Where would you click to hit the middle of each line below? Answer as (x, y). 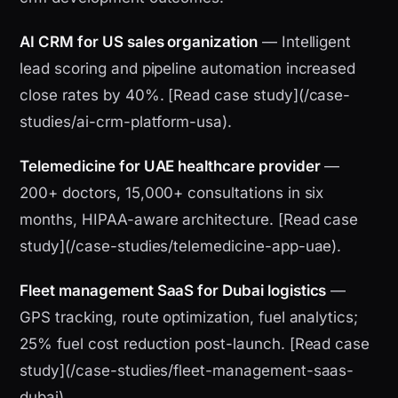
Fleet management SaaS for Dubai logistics (173, 291)
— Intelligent (304, 42)
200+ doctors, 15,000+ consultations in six (172, 193)
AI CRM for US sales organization (139, 42)
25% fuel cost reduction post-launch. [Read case (195, 344)
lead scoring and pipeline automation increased (188, 69)
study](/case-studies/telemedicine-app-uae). (181, 247)
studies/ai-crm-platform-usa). (126, 122)
